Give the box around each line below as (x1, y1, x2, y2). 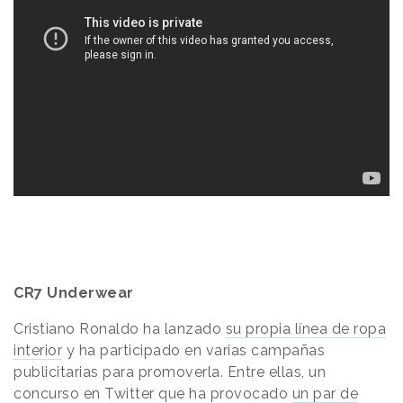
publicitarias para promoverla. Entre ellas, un (13, 363, 326, 381)
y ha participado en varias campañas (66, 341, 325, 359)
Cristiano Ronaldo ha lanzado (13, 319, 226, 337)
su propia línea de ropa (225, 319, 386, 337)
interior (13, 341, 62, 359)
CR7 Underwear (13, 283, 134, 301)
